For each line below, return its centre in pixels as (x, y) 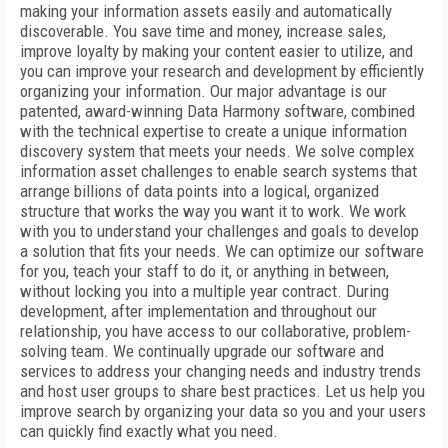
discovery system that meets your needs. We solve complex (217, 151)
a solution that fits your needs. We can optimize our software (222, 251)
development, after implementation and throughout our (198, 311)
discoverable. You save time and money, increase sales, (203, 31)
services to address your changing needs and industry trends (220, 371)
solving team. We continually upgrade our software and (202, 351)
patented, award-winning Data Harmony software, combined (217, 111)
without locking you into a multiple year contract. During (204, 291)
